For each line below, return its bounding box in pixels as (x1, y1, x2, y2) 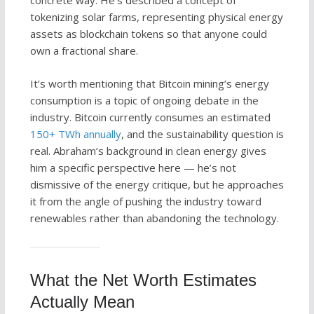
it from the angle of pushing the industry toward (29, 193, 261, 208)
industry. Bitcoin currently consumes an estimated (29, 109, 271, 124)
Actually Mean (29, 292, 135, 311)
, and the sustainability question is (121, 126, 284, 141)
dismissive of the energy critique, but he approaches (29, 177, 284, 191)
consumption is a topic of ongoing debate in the (29, 93, 259, 107)
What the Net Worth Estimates (29, 270, 257, 289)
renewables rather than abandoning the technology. (29, 210, 279, 225)
